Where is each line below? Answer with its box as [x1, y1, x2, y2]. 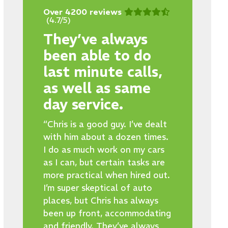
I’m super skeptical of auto [43, 182, 152, 193]
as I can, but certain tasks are [43, 157, 165, 168]
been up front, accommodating [43, 208, 171, 219]
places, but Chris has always [43, 195, 158, 206]
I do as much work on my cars [43, 144, 164, 155]
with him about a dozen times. [43, 131, 168, 142]
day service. [43, 96, 123, 113]
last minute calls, [43, 63, 162, 81]
